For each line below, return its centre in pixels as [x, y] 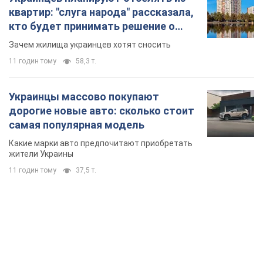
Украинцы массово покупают [84, 97]
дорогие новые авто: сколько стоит [102, 111]
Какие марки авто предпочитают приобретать [101, 144]
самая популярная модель [77, 125]
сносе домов [42, 41]
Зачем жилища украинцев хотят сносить [90, 45]
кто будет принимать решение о [92, 26]
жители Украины [41, 154]
